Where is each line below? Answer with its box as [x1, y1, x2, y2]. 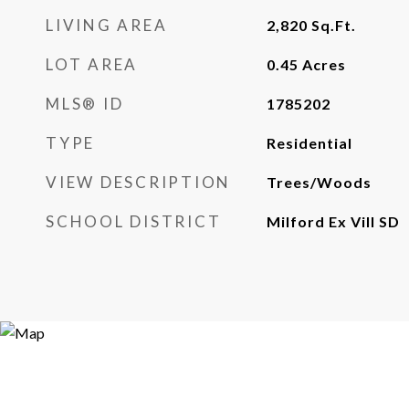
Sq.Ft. [310, 16, 356, 34]
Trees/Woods [266, 173, 372, 191]
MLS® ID [46, 94, 124, 113]
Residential [266, 134, 352, 152]
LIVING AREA [46, 16, 168, 35]
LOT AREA [46, 55, 138, 74]
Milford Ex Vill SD [266, 213, 400, 230]
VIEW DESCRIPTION [46, 173, 231, 192]
